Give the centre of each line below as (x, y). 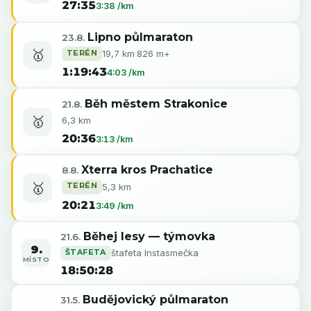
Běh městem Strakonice (156, 103)
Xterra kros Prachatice (147, 170)
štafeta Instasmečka (155, 253)
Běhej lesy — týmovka (149, 237)
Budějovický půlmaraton (155, 300)
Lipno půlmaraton (140, 37)
